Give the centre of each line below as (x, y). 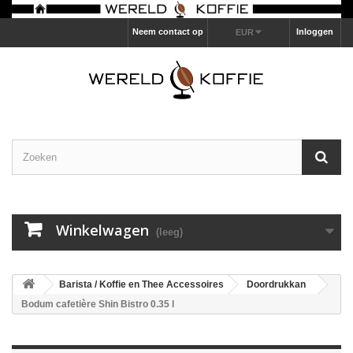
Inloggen (315, 32)
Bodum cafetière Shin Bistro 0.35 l (98, 305)
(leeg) (169, 232)
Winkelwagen (102, 230)
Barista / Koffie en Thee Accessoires (141, 285)
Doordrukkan (276, 285)
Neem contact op (167, 32)
